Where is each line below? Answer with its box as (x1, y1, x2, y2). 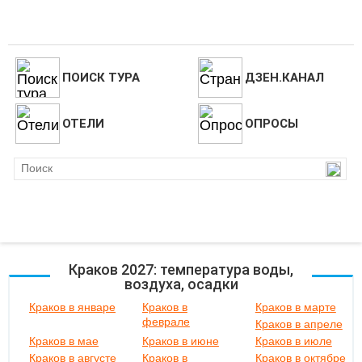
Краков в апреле (255, 318, 343, 330)
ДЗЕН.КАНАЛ (244, 70, 324, 85)
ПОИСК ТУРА (61, 70, 140, 85)
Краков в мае (29, 335, 99, 347)
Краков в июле (255, 335, 332, 347)
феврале (141, 315, 190, 328)
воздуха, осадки (124, 276, 238, 293)
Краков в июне (141, 335, 219, 347)
